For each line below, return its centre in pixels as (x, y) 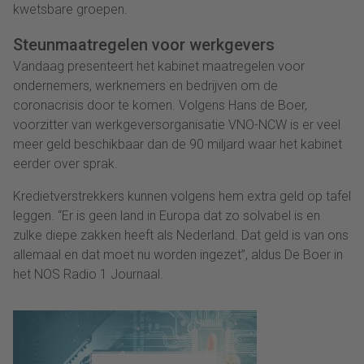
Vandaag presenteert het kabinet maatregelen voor (159, 67)
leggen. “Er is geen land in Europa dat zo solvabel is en (167, 216)
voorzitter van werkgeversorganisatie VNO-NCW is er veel (177, 125)
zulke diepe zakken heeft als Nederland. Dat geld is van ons (181, 236)
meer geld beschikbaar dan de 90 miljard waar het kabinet (178, 145)
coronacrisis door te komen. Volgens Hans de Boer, (160, 106)
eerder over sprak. (67, 164)
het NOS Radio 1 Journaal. (88, 275)
